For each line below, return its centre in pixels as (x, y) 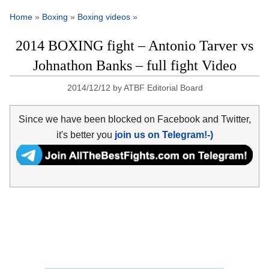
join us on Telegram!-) (164, 134)
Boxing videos (104, 17)
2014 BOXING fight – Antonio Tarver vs (134, 46)
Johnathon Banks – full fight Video (134, 66)
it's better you (85, 134)
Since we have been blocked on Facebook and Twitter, (134, 119)
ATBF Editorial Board (164, 88)
